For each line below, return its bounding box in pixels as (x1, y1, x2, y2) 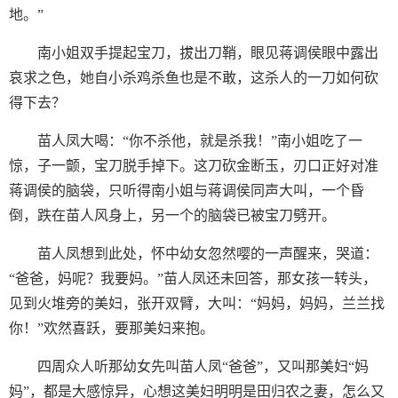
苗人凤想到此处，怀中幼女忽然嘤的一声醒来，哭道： (37, 246, 378, 261)
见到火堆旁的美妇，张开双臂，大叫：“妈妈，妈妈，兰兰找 (9, 296, 385, 311)
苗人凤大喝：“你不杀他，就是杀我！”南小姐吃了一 (37, 133, 362, 148)
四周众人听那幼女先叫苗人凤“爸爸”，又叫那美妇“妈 (37, 359, 369, 374)
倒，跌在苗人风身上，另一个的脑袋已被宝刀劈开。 (9, 208, 336, 223)
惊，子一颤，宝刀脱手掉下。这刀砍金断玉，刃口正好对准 (9, 158, 378, 173)
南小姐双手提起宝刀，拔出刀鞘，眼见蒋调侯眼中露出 (37, 45, 378, 60)
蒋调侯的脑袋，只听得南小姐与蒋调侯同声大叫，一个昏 (9, 183, 364, 198)
